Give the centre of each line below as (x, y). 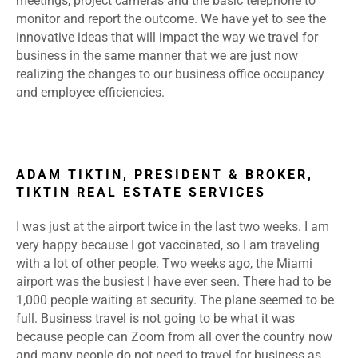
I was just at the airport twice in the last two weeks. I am (173, 227)
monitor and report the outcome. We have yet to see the (171, 19)
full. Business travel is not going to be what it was (155, 319)
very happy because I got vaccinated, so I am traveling (168, 245)
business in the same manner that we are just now (157, 56)
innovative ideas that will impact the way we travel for (167, 38)
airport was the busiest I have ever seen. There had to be (173, 282)
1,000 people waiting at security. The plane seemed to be (175, 300)
